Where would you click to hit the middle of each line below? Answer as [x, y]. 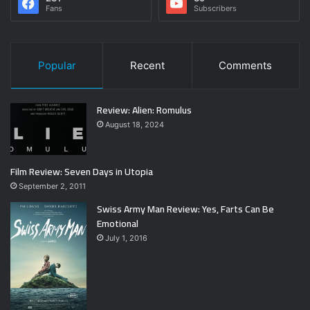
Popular [57, 66]
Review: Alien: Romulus [144, 110]
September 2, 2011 [52, 186]
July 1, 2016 [126, 238]
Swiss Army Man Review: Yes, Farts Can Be [185, 209]
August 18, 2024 [135, 125]
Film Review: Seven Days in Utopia [82, 172]
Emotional [118, 224]
